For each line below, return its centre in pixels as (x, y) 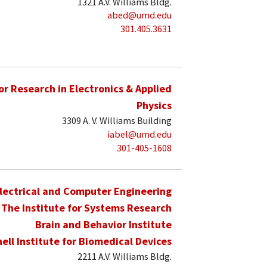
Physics (154, 105)
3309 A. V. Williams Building (117, 121)
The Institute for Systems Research (86, 207)
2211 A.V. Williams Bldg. (125, 257)
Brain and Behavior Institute (103, 224)
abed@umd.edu (139, 15)
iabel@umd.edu (139, 134)
